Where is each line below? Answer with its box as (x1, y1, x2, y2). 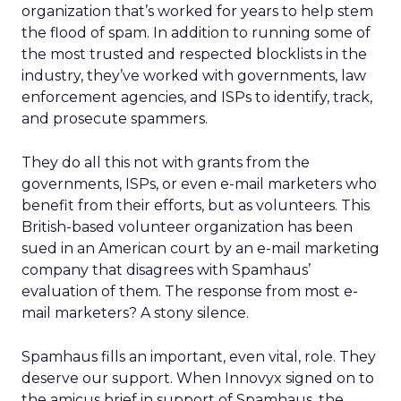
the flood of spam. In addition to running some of (21, 24, 371, 41)
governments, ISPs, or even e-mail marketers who (21, 175, 377, 192)
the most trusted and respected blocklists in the (21, 46, 367, 63)
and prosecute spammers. (21, 110, 208, 127)
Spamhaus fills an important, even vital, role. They (21, 348, 376, 365)
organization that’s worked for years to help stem (21, 3, 373, 20)
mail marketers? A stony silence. (21, 304, 249, 321)
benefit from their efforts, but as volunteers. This (21, 197, 370, 214)
